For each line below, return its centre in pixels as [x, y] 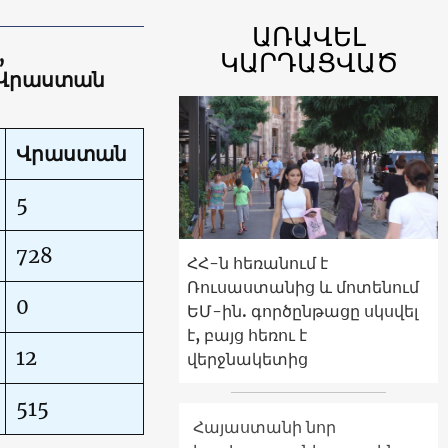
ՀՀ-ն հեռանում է [257, 262]
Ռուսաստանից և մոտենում [303, 286]
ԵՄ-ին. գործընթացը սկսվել [302, 310]
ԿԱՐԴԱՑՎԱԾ [308, 62]
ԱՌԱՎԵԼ [308, 36]
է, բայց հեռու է [247, 334]
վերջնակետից [247, 358]
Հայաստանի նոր [264, 426]
